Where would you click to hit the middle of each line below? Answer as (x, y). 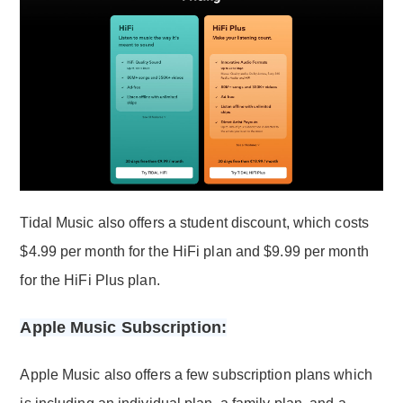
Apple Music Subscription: (123, 327)
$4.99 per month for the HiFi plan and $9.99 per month (194, 251)
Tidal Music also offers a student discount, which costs (194, 222)
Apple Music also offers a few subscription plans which (196, 374)
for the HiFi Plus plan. (90, 280)
